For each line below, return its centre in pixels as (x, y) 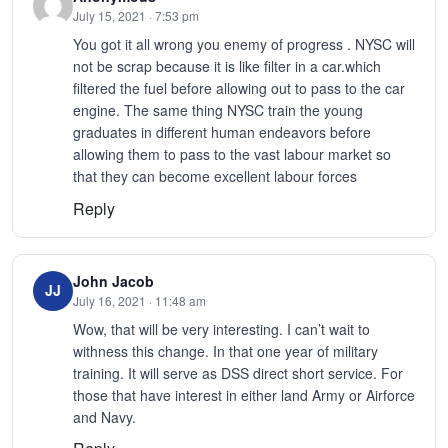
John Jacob (113, 280)
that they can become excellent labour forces (215, 176)
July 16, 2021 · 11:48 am (139, 300)
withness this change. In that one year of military (225, 350)
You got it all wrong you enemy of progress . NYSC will (244, 44)
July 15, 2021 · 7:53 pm (136, 16)
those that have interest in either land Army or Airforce (244, 394)
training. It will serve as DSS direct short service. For (238, 372)
